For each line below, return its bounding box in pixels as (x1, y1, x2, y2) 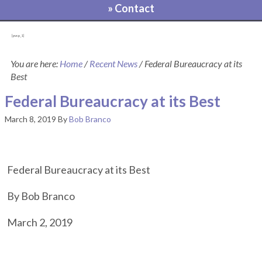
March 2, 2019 (7, 216, 73, 229)
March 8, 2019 (5, 114, 56, 124)
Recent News (89, 58, 137, 69)
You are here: (11, 58, 60, 69)
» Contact (108, 2, 154, 15)
